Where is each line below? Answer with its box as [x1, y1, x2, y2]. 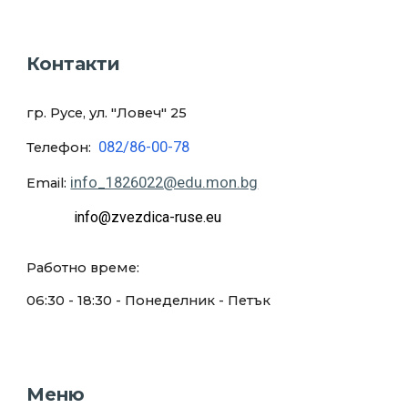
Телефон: [26, 139, 99, 156]
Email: [26, 175, 71, 191]
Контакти [26, 53, 121, 75]
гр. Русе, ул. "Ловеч [26, 105, 162, 121]
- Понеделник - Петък [112, 292, 271, 309]
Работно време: [26, 260, 144, 276]
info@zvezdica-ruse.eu [66, 209, 226, 226]
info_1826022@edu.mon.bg [70, 174, 259, 191]
